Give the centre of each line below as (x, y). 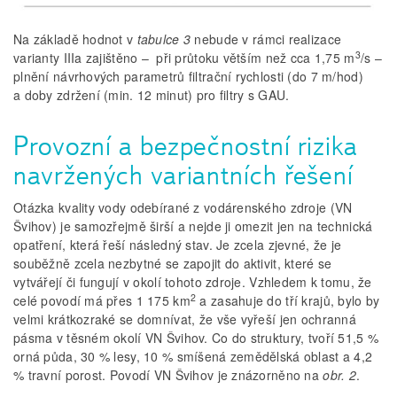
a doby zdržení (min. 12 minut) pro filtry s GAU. (152, 95)
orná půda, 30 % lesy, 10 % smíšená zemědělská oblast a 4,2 (193, 357)
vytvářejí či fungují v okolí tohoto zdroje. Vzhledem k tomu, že (193, 282)
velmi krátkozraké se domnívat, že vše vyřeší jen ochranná (185, 319)
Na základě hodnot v (75, 39)
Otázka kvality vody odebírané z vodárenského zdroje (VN (183, 208)
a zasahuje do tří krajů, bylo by (288, 301)
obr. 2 (339, 375)
